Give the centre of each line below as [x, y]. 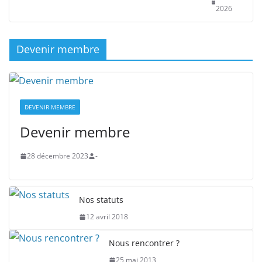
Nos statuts [101, 200]
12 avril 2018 [107, 217]
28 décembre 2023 [58, 156]
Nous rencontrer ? [144, 243]
